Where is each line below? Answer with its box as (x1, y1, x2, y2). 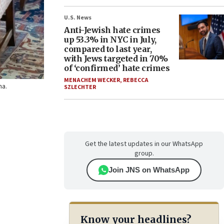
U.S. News (64, 13, 91, 22)
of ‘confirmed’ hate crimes (64, 63, 169, 73)
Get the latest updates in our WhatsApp (85, 139, 203, 149)
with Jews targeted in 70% (64, 53, 168, 63)
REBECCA (123, 76, 148, 84)
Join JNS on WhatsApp (108, 165, 189, 174)
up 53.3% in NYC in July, (64, 34, 156, 44)
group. (134, 148, 154, 158)
